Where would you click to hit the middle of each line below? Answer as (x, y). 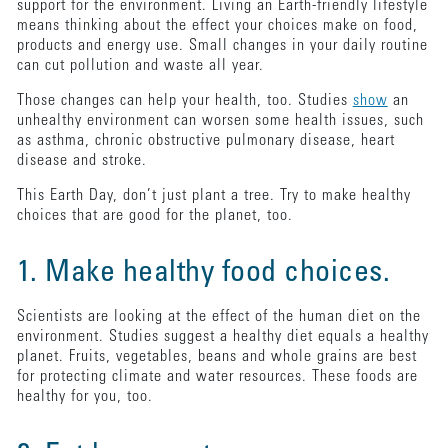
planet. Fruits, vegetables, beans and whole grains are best (216, 356)
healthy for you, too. (87, 396)
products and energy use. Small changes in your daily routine (222, 45)
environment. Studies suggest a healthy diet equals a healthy (222, 336)
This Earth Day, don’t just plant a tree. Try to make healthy (213, 195)
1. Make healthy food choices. (207, 273)
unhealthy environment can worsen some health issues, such (220, 120)
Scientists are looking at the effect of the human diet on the (218, 316)
